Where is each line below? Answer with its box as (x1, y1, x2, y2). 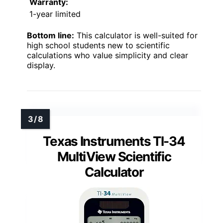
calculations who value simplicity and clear (27, 50, 188, 60)
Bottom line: (27, 30, 74, 40)
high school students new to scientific (27, 40, 170, 50)
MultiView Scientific (57, 148, 171, 164)
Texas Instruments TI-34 (43, 133, 185, 149)
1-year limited (29, 8, 81, 19)
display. (27, 60, 55, 70)
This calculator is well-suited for (74, 30, 198, 40)
